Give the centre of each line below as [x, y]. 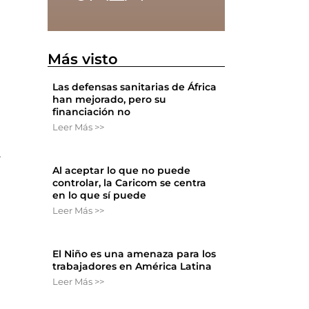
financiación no [92, 112]
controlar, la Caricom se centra [130, 183]
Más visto [83, 59]
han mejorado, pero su [110, 100]
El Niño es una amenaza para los [134, 254]
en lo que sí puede [100, 196]
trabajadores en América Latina [132, 267]
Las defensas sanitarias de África [135, 87]
